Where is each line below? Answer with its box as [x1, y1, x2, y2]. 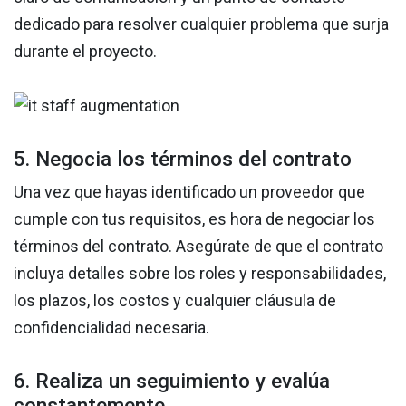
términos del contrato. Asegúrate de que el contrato [14, 237, 383, 256]
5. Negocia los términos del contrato [14, 147, 352, 171]
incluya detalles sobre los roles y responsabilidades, [14, 264, 386, 284]
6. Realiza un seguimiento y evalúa [14, 369, 330, 393]
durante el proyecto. [14, 42, 157, 62]
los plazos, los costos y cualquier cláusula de [14, 291, 336, 311]
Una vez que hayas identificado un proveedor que [14, 182, 365, 202]
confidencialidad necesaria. [14, 318, 209, 338]
